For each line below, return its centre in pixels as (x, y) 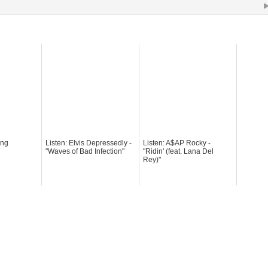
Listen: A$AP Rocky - (177, 143)
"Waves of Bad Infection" (85, 151)
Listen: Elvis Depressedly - (89, 143)
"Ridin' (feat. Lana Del (178, 151)
